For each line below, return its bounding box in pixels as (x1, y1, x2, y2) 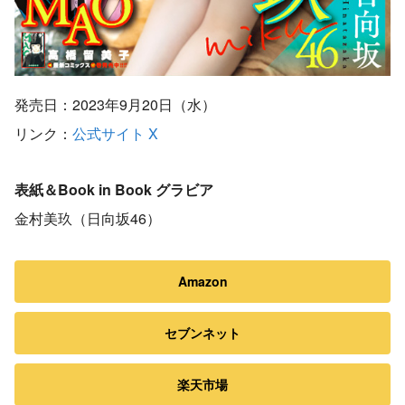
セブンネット (165, 323, 240, 342)
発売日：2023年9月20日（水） (14, 93, 216, 115)
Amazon (177, 271, 228, 290)
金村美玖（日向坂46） (14, 207, 161, 229)
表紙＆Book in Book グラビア (14, 178, 213, 200)
